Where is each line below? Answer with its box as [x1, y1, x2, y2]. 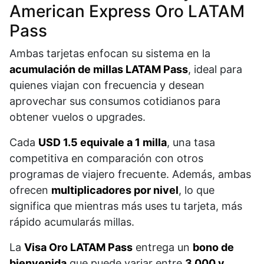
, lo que [179, 184, 214, 197]
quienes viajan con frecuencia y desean [9, 79, 204, 92]
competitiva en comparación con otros [9, 152, 203, 165]
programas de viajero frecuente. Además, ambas [9, 168, 251, 181]
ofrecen [9, 184, 51, 197]
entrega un [133, 241, 193, 254]
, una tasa [167, 136, 215, 149]
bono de [193, 241, 234, 254]
